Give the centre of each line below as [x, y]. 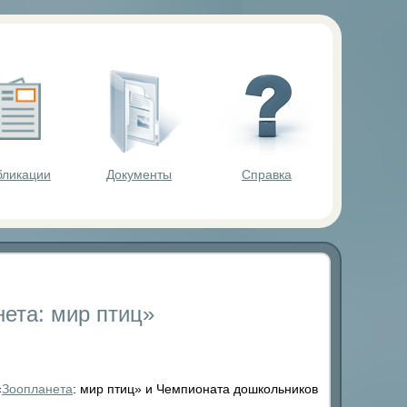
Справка [266, 174]
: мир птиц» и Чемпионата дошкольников [195, 389]
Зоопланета [37, 389]
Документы [139, 174]
